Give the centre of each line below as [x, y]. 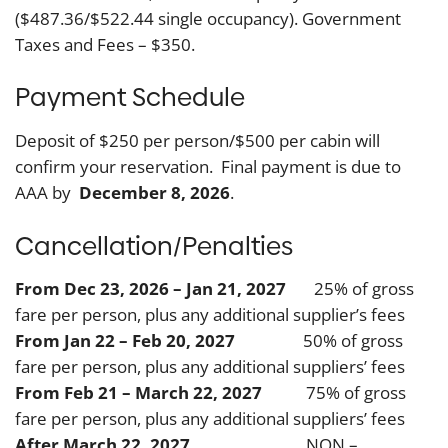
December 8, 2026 [154, 192]
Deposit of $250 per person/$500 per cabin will [197, 140]
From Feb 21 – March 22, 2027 [150, 393]
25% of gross [350, 289]
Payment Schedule [130, 97]
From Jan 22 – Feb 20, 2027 [147, 341]
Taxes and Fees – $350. [105, 44]
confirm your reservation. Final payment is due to [208, 166]
